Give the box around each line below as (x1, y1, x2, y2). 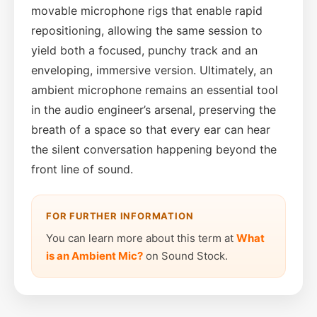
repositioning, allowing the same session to (31, 23, 263, 38)
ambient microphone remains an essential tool (31, 82, 278, 97)
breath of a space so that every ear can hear (31, 122, 270, 137)
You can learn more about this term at (46, 231, 236, 245)
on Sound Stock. (143, 248, 228, 263)
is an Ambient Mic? (46, 248, 143, 263)
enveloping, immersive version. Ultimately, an (31, 62, 272, 77)
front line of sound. (31, 161, 133, 176)
